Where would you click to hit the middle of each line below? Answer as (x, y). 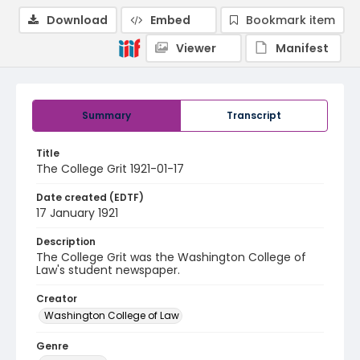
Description (66, 241)
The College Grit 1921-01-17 (110, 169)
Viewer (196, 48)
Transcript (254, 115)
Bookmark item (290, 20)
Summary (106, 115)
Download (77, 20)
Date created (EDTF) (90, 197)
